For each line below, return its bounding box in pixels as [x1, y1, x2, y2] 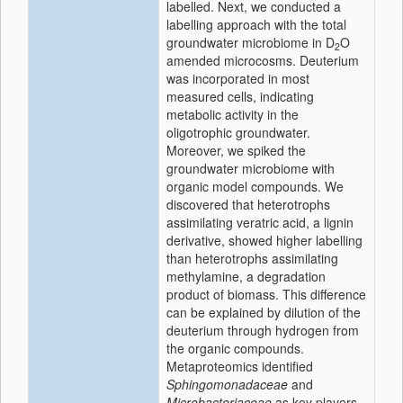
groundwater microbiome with [166, 159, 335, 177]
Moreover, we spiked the [166, 141, 306, 159]
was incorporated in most [166, 69, 309, 87]
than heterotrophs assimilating [166, 249, 338, 267]
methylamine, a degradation [166, 267, 326, 285]
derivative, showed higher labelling [166, 231, 363, 249]
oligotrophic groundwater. [166, 123, 310, 141]
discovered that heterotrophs [166, 195, 330, 213]
